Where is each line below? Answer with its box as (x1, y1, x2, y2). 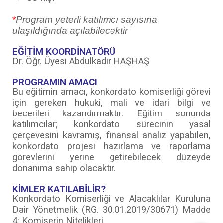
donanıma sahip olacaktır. (12, 162, 116, 174)
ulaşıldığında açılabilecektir (12, 25, 128, 36)
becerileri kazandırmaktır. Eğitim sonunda (12, 108, 211, 119)
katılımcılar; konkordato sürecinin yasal (12, 118, 211, 130)
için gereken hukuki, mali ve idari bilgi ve (12, 97, 211, 108)
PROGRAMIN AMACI (12, 76, 97, 88)
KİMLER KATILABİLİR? (12, 183, 106, 195)
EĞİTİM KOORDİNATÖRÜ (12, 45, 115, 57)
